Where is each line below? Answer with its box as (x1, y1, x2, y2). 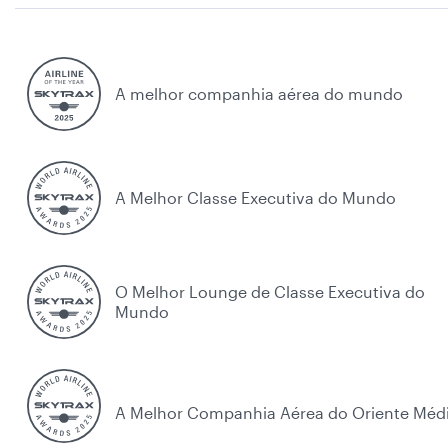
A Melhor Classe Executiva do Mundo (115, 188, 396, 207)
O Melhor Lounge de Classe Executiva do (115, 282, 425, 301)
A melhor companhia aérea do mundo (115, 84, 403, 103)
